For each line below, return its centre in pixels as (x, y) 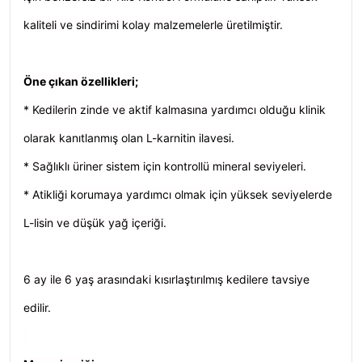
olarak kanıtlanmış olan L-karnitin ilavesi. (129, 138)
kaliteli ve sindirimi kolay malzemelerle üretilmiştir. (153, 25)
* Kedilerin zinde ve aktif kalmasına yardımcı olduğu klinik (175, 109)
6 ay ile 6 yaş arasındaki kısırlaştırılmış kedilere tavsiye (166, 279)
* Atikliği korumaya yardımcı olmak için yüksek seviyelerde (178, 194)
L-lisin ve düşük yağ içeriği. (95, 223)
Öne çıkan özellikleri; (81, 81)
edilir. (37, 307)
